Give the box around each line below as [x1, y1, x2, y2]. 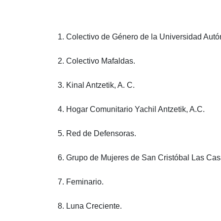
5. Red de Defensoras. [58, 129, 136, 138]
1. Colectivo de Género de [58, 32, 151, 41]
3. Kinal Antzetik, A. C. [58, 80, 135, 89]
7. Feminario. [58, 177, 104, 186]
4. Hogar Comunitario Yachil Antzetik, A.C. [58, 105, 205, 113]
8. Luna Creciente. [58, 201, 122, 210]
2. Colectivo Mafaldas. [58, 56, 135, 65]
